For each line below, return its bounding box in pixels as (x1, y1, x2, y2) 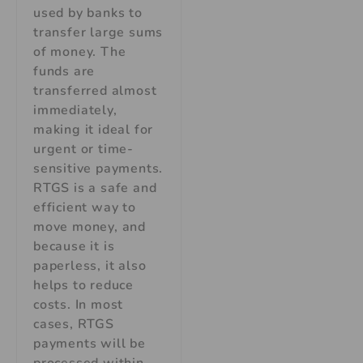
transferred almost (33, 82, 157, 100)
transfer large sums (33, 23, 164, 42)
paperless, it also (33, 257, 147, 275)
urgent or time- (33, 140, 135, 159)
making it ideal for (33, 121, 154, 139)
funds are (33, 62, 96, 81)
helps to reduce (33, 276, 135, 295)
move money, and (33, 218, 147, 237)
